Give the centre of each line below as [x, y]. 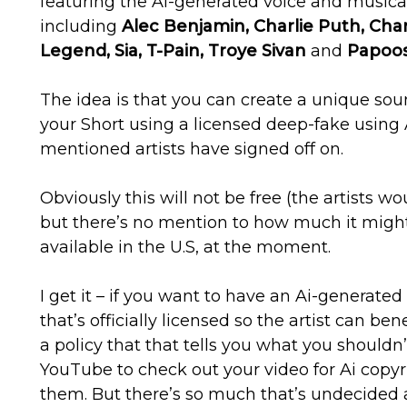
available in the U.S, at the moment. [186, 247]
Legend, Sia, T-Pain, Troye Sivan [176, 51]
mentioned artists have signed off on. [192, 149]
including [79, 26]
